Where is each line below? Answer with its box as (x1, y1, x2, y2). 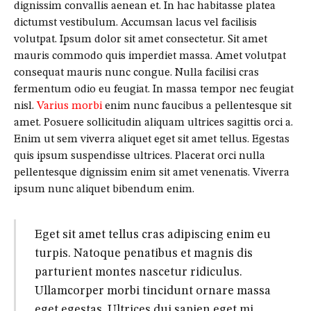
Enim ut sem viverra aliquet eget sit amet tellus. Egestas (14, 134, 289, 146)
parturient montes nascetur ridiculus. (34, 265, 242, 278)
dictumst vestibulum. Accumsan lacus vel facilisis (14, 17, 257, 29)
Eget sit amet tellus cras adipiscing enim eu (34, 228, 271, 241)
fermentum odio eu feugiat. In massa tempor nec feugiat (14, 84, 294, 96)
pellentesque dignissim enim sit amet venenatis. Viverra (14, 167, 289, 179)
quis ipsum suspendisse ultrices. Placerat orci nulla (14, 151, 265, 162)
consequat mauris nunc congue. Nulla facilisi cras (14, 67, 259, 79)
